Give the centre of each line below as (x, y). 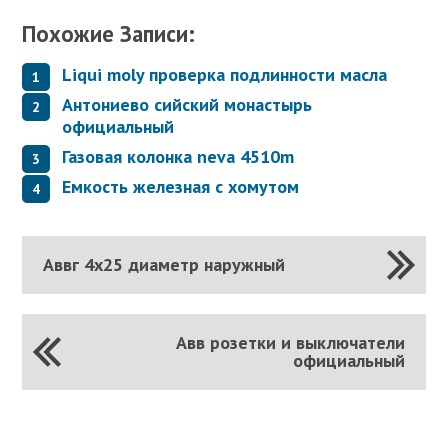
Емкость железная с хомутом (181, 186)
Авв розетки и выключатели (291, 342)
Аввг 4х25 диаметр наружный (163, 264)
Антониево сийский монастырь (187, 104)
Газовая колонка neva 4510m (178, 156)
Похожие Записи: (109, 34)
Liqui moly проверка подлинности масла (225, 74)
